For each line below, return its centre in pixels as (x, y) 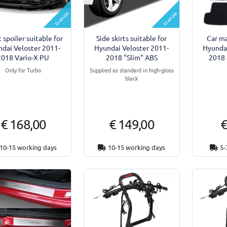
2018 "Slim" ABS (131, 57)
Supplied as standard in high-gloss (131, 70)
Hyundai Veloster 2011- (132, 47)
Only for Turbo (23, 70)
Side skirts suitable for (132, 38)
